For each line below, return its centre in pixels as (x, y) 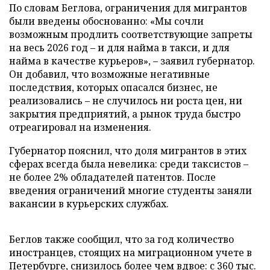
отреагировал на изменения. (80, 127)
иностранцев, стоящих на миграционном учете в (130, 253)
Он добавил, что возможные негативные (109, 74)
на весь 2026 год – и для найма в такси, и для (119, 48)
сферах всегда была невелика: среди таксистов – (129, 164)
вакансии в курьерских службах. (89, 204)
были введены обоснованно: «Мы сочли (106, 21)
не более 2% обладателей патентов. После (112, 177)
